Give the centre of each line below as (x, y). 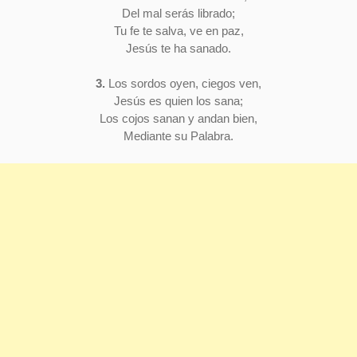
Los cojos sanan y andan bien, (178, 119)
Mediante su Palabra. (178, 136)
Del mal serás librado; (178, 13)
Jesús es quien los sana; (178, 101)
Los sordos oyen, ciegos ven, (183, 84)
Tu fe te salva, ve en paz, (178, 30)
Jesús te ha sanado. (178, 48)
